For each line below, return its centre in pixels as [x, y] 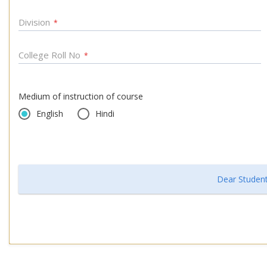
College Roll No [51, 55]
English [50, 114]
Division [35, 22]
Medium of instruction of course [81, 96]
